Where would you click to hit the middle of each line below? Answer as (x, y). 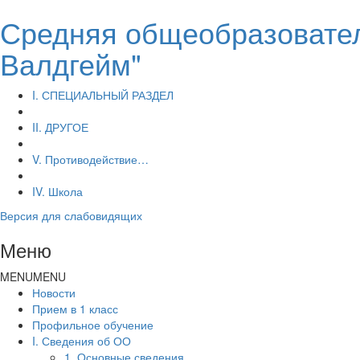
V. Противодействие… (90, 159)
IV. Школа (57, 191)
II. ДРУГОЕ (60, 127)
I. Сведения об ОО (82, 341)
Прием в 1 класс (75, 309)
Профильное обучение (93, 325)
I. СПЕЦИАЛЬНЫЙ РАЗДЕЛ (103, 95)
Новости (54, 292)
